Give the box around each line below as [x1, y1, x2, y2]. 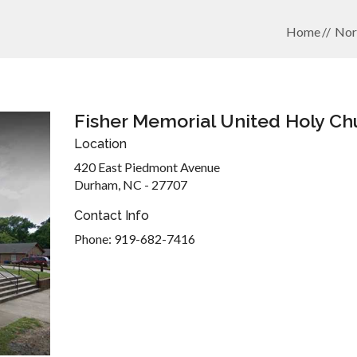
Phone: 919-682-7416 [73, 231, 195, 246]
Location [73, 136, 127, 151]
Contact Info [73, 208, 149, 223]
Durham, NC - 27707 [73, 177, 187, 192]
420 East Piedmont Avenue [73, 159, 220, 175]
